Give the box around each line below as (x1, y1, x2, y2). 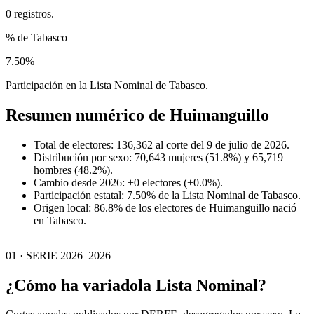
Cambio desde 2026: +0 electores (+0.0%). (34, 176, 223, 189)
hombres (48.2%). (34, 163, 113, 176)
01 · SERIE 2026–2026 (6, 249, 111, 261)
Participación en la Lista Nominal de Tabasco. (6, 78, 208, 91)
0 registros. (6, 7, 54, 20)
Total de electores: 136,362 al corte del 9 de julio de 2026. (34, 138, 289, 151)
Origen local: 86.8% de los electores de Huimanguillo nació (34, 201, 296, 214)
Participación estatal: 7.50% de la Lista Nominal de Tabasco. (34, 189, 301, 201)
